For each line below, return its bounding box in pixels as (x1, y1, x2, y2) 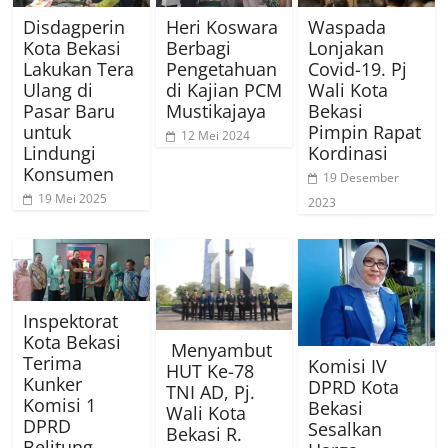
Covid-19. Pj (307, 57, 407, 82)
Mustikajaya (165, 99, 266, 124)
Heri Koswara (165, 15, 278, 40)
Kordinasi (307, 141, 388, 166)
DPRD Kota (307, 374, 399, 399)
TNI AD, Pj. (165, 380, 255, 405)
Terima (23, 350, 83, 375)
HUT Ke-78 (165, 359, 254, 384)
